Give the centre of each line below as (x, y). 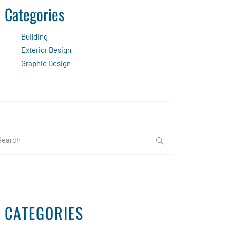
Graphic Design (46, 63)
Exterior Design (46, 50)
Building (34, 36)
